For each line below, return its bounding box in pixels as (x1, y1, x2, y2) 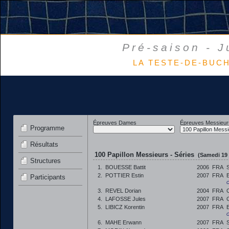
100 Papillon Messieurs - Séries (95, 151, 196, 158)
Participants (30, 173, 65, 181)
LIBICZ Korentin (105, 204, 145, 210)
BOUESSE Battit (105, 164, 146, 170)
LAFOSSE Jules (105, 196, 146, 202)
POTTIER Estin (105, 172, 144, 178)
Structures (30, 157, 61, 165)
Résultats (30, 141, 58, 148)
